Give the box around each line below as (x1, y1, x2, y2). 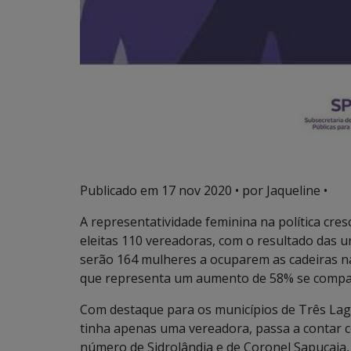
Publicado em (80, 182, 161, 199)
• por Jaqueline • (232, 182, 327, 199)
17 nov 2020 (161, 182, 232, 199)
